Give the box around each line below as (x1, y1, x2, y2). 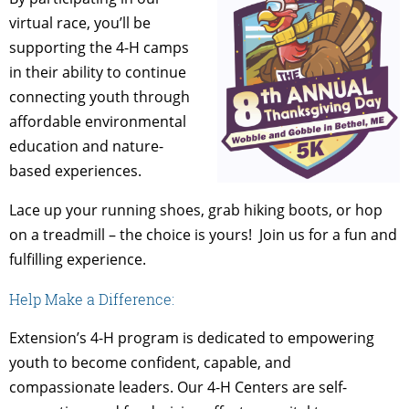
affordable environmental (9, 110, 186, 131)
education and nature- (9, 135, 163, 156)
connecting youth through (9, 86, 190, 107)
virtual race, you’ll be (9, 12, 151, 33)
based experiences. (9, 160, 142, 181)
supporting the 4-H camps (9, 37, 189, 58)
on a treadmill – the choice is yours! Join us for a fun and (9, 224, 397, 245)
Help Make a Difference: (9, 288, 174, 309)
